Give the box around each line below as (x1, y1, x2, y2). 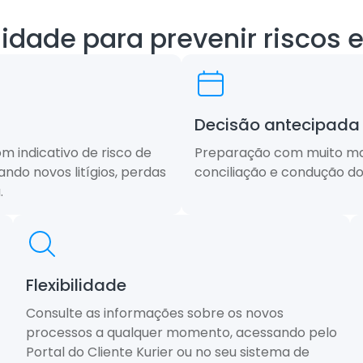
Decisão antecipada (194, 113, 360, 137)
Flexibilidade (26, 274, 126, 297)
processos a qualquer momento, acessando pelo (26, 323, 337, 343)
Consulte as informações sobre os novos (26, 304, 284, 323)
